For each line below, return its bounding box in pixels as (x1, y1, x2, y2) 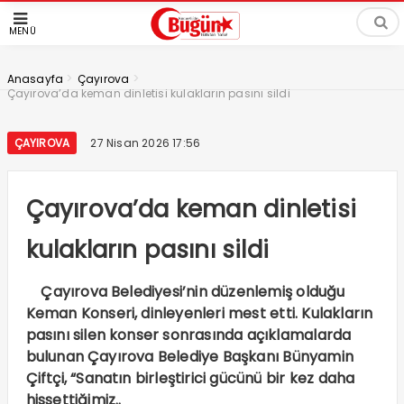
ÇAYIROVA (14, 135, 70, 151)
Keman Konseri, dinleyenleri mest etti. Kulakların (25, 303, 373, 324)
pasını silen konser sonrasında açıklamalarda (25, 325, 352, 345)
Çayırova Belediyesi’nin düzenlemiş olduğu (25, 281, 345, 302)
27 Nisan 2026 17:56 (90, 135, 201, 151)
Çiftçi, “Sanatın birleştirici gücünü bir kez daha (25, 368, 355, 389)
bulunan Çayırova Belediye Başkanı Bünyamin (25, 346, 353, 367)
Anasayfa (6, 71, 64, 87)
